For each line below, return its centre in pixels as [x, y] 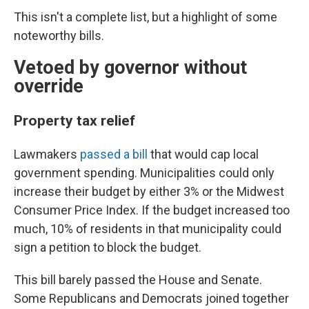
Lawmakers [47, 154]
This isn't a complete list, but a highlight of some [146, 17]
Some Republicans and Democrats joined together [151, 299]
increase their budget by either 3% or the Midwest [149, 192]
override [49, 87]
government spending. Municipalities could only [144, 173]
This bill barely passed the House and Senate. [138, 280]
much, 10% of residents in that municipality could [148, 229]
